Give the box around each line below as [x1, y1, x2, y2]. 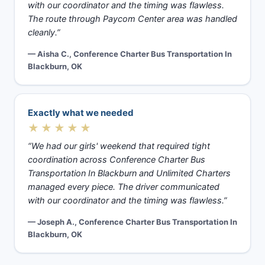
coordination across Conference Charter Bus [28, 154, 205, 165]
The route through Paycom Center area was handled [28, 14, 237, 24]
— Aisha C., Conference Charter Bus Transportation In [28, 49, 232, 59]
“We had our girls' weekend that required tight [28, 141, 210, 151]
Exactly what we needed [28, 107, 134, 118]
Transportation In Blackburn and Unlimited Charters [28, 168, 231, 179]
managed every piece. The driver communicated [28, 182, 219, 192]
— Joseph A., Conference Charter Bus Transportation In [28, 217, 237, 227]
